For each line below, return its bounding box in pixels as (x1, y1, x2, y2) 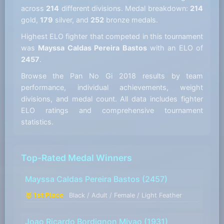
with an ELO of (146, 43, 203, 52)
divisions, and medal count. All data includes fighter (20, 94, 203, 103)
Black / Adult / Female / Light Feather (68, 191, 182, 199)
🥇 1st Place (24, 191, 65, 199)
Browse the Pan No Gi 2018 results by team (20, 71, 203, 80)
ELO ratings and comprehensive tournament (20, 106, 203, 115)
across (20, 4, 46, 13)
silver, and (52, 15, 90, 24)
